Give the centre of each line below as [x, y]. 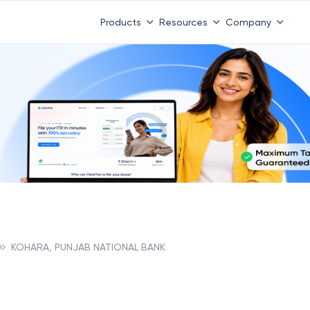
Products [120, 22]
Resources [183, 22]
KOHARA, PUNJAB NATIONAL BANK [88, 247]
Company [248, 22]
